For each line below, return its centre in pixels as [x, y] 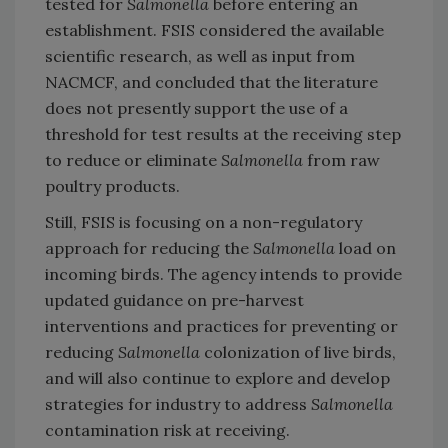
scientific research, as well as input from [200, 55]
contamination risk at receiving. [167, 429]
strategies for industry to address [178, 403]
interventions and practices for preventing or [221, 325]
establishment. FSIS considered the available [214, 29]
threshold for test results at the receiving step [223, 133]
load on [365, 247]
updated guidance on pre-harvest [174, 299]
